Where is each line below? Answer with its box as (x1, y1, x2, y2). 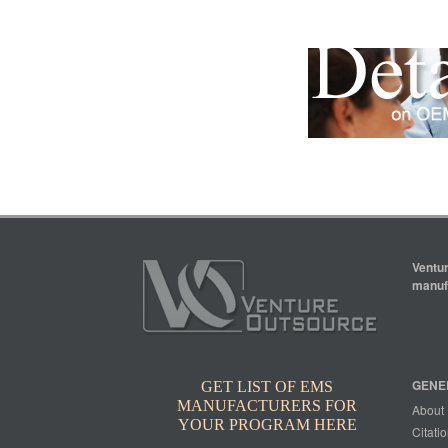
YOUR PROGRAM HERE (177, 416, 357, 433)
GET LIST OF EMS (201, 378, 333, 395)
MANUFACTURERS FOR (177, 397, 357, 414)
